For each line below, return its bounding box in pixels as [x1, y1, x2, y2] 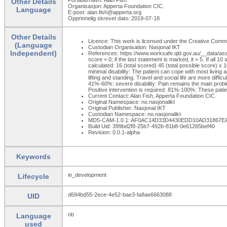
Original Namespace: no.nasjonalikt [88, 98, 175, 105]
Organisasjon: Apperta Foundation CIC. [68, 3, 164, 9]
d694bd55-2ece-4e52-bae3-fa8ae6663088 [68, 191, 172, 198]
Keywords [16, 152, 51, 161]
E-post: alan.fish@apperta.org [68, 9, 141, 15]
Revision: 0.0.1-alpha [88, 129, 140, 135]
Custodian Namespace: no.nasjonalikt [88, 110, 181, 117]
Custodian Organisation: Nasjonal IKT [88, 44, 180, 50]
